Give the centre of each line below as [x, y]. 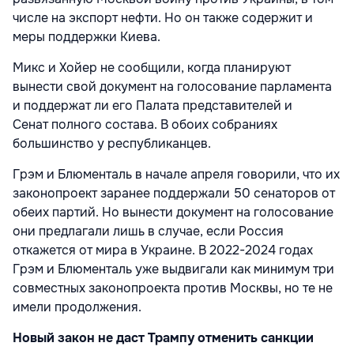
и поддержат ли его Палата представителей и [153, 105]
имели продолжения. [77, 307]
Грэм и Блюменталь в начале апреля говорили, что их [176, 174]
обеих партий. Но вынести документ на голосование [173, 212]
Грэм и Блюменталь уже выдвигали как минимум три [173, 269]
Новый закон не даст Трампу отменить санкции [163, 337]
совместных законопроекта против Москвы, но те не [173, 288]
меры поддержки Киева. [87, 36]
